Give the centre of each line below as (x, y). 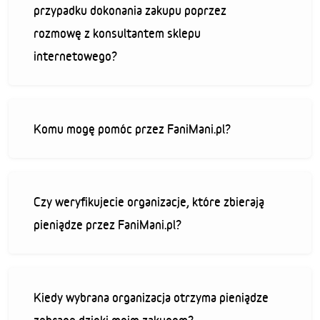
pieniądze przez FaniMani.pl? (107, 224)
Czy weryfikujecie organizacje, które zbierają (149, 201)
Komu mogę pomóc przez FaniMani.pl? (132, 129)
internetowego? (75, 56)
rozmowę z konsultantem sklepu (117, 33)
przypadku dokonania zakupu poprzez (130, 10)
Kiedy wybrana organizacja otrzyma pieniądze (151, 297)
